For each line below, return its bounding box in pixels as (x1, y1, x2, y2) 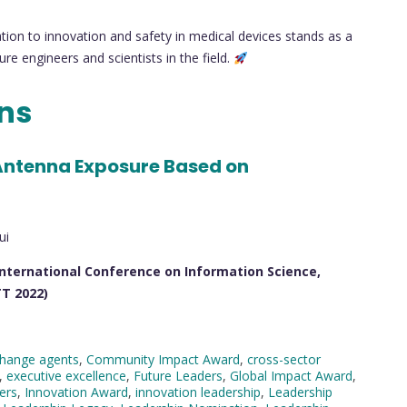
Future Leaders (134, 366, 223, 384)
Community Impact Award (86, 350, 240, 368)
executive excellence (6, 366, 126, 384)
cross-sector (247, 350, 321, 368)
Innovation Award (25, 382, 128, 401)
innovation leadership (135, 382, 261, 401)
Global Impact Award (230, 366, 352, 384)
